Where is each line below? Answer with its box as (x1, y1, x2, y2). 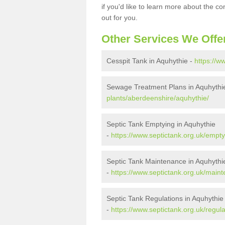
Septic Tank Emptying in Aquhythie (106, 120, 215, 128)
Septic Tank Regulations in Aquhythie (106, 194, 223, 202)
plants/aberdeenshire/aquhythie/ (106, 94, 209, 102)
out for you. (101, 14, 140, 22)
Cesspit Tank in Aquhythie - (106, 57, 194, 65)
